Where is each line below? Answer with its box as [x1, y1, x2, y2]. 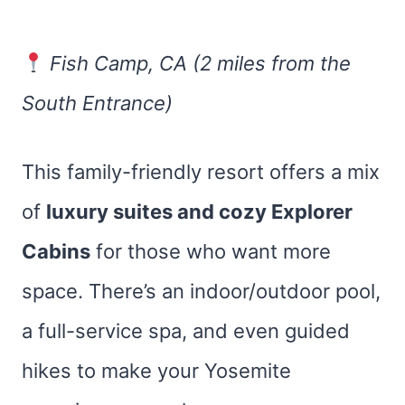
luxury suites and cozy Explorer [46, 200, 353, 223]
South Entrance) [22, 91, 173, 115]
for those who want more [90, 240, 331, 263]
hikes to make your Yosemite [22, 359, 291, 382]
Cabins [22, 240, 90, 263]
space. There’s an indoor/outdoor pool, [22, 279, 381, 303]
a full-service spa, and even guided [22, 319, 350, 343]
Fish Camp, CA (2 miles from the [50, 52, 352, 75]
